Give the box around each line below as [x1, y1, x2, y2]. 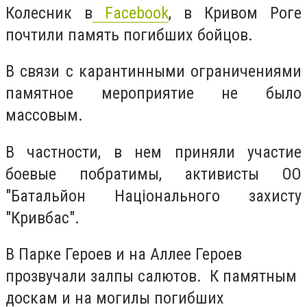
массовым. [5, 106, 83, 125]
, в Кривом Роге [169, 3, 302, 23]
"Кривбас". [5, 208, 79, 228]
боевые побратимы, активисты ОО [5, 164, 302, 184]
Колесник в [5, 3, 93, 23]
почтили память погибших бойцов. [5, 25, 257, 45]
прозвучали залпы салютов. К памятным [5, 267, 297, 286]
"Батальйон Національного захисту [5, 186, 302, 206]
